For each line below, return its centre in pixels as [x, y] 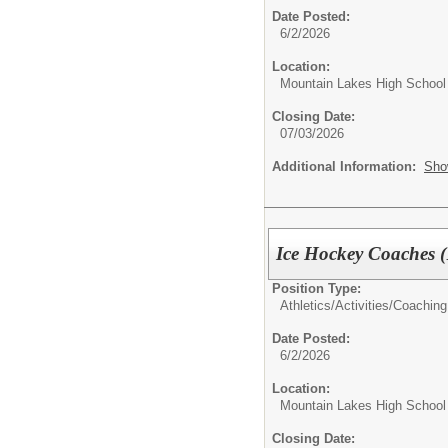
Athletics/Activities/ [336, 305]
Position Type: [316, 288]
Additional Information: [348, 166]
